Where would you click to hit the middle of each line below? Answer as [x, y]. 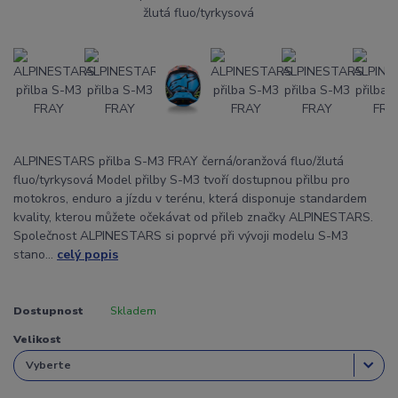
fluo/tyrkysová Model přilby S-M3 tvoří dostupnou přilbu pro [182, 179]
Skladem [133, 310]
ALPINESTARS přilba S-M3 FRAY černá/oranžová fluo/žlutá [179, 161]
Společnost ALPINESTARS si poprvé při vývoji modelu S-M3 [181, 235]
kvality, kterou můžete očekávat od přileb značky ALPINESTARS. [193, 217]
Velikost [37, 339]
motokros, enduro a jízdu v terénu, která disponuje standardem [190, 198]
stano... [35, 254]
